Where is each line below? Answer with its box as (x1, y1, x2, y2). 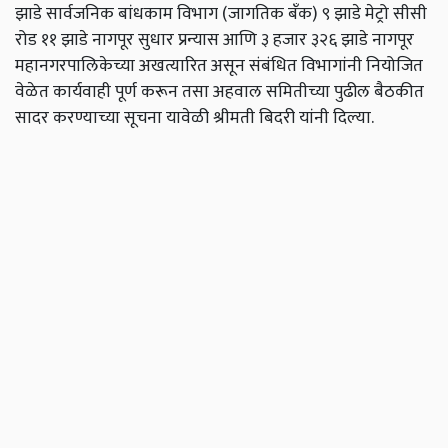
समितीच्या (266, 77, 330, 107)
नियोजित (366, 51, 423, 81)
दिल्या (333, 103, 371, 133)
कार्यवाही (53, 77, 111, 107)
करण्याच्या (53, 103, 120, 133)
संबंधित (249, 51, 297, 81)
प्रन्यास (178, 25, 219, 55)
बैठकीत (374, 77, 424, 107)
